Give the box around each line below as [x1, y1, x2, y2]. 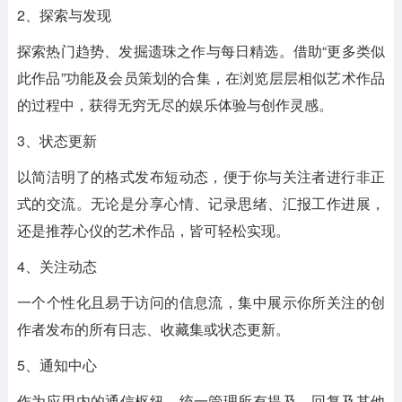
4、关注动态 [16, 255, 97, 276]
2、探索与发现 [16, 4, 111, 25]
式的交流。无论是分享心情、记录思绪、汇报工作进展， [16, 192, 386, 214]
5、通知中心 [16, 354, 97, 375]
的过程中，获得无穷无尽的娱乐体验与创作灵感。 [16, 93, 333, 115]
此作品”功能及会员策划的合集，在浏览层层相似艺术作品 [16, 66, 386, 88]
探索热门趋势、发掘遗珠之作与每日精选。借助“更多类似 [16, 39, 386, 61]
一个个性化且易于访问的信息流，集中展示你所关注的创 [16, 291, 386, 312]
